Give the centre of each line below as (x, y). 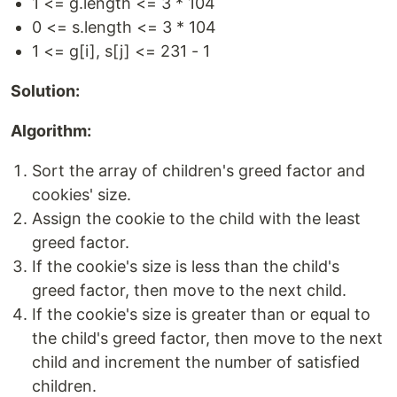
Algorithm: (51, 131)
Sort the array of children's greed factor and (198, 171)
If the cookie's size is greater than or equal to (201, 315)
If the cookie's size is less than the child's (186, 267)
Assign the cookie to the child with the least (196, 219)
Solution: (45, 91)
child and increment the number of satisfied (196, 362)
